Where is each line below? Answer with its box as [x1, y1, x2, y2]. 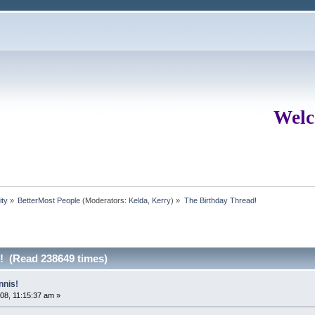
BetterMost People [18, 195, 81, 205]
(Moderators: [80, 195, 129, 205]
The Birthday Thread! [184, 195, 257, 205]
